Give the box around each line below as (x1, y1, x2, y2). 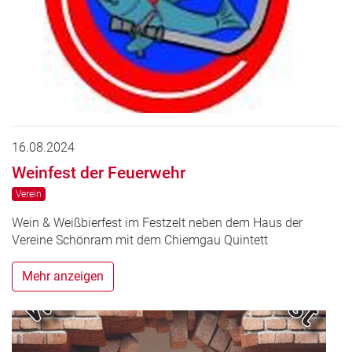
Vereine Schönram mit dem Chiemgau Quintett (12, 233, 268, 248)
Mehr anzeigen (22, 269, 104, 284)
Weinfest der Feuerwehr (12, 162, 185, 182)
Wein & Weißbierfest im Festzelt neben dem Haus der (12, 215, 302, 231)
